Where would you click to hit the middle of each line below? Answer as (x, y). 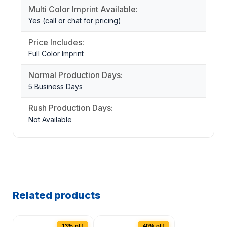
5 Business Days (55, 87)
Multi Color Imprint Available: (83, 9)
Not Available (50, 120)
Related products (57, 195)
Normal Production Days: (75, 75)
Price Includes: (56, 42)
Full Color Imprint (56, 54)
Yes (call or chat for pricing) (75, 21)
